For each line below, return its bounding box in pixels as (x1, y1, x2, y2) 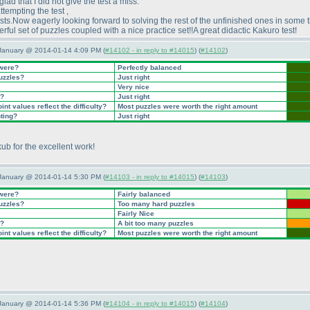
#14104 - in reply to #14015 (105, 300, 194, 307)
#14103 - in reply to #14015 (105, 173, 194, 181)
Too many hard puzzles (116, 200, 195, 208)
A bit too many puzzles (116, 219, 194, 227)
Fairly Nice (116, 210, 154, 217)
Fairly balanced (116, 190, 170, 198)
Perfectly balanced (116, 64, 181, 71)
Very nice (116, 83, 149, 91)
